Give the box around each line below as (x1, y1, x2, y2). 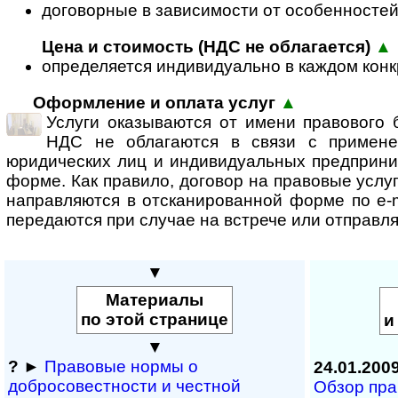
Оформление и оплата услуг (33, 93, 275, 113)
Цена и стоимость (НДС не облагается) (42, 37, 370, 57)
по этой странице (81, 310, 228, 329)
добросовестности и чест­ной (8, 377, 241, 395)
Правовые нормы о (44, 357, 198, 376)
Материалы (106, 291, 203, 309)
